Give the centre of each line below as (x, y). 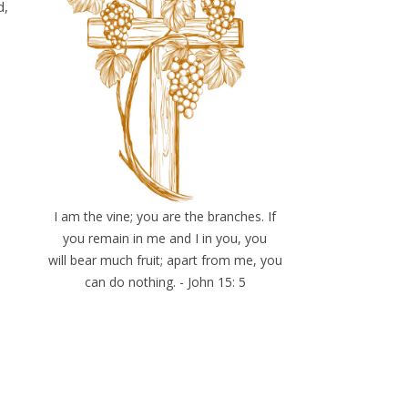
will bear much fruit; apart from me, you (165, 260)
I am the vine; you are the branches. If (165, 217)
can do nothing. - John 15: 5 (165, 282)
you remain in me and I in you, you (165, 239)
